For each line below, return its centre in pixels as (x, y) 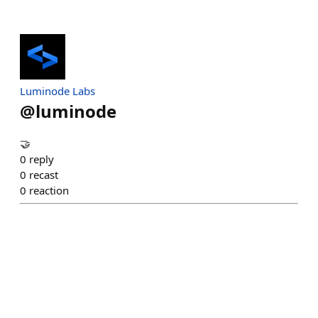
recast (44, 174)
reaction (49, 190)
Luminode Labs (57, 91)
